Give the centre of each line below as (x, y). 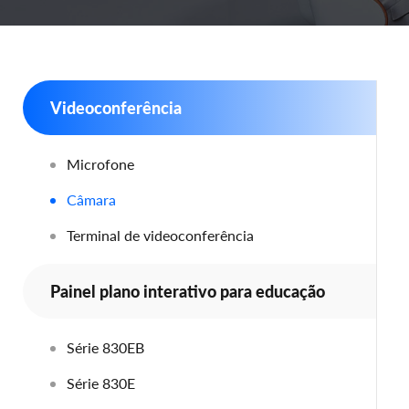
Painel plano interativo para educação (188, 291)
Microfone (100, 164)
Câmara (91, 199)
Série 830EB (105, 347)
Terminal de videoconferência (160, 235)
